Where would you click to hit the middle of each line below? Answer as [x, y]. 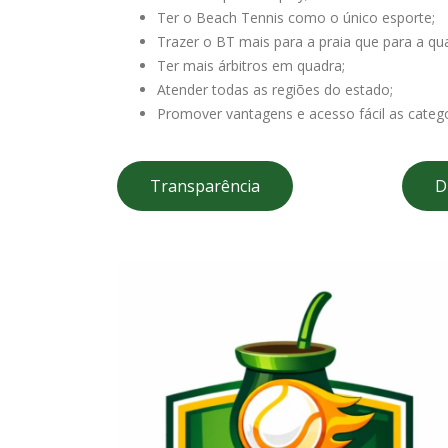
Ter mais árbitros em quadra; [251, 66]
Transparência [205, 186]
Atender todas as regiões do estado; [275, 90]
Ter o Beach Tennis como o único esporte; [296, 18]
